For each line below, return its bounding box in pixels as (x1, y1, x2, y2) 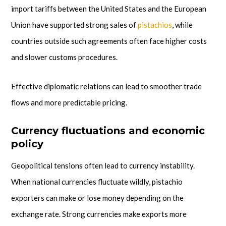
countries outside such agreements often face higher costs (11, 36, 207, 46)
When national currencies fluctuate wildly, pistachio (11, 177, 183, 186)
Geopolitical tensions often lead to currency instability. (11, 160, 195, 170)
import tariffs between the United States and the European (11, 4, 206, 14)
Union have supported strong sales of (11, 20, 138, 30)
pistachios (138, 20, 172, 30)
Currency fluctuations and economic (11, 124, 205, 137)
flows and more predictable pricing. (11, 98, 127, 107)
